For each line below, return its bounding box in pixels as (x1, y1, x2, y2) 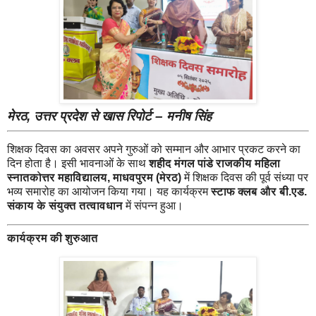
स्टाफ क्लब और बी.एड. (211, 186, 307, 198)
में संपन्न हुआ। (123, 200, 183, 212)
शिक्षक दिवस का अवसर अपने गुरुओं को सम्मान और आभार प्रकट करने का (7, 143, 300, 156)
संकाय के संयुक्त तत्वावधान (7, 200, 123, 212)
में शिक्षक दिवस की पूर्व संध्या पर (181, 171, 308, 184)
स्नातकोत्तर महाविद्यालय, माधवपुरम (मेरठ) (7, 171, 181, 184)
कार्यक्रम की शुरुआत (7, 232, 98, 245)
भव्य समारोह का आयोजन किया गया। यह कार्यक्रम (7, 186, 211, 198)
